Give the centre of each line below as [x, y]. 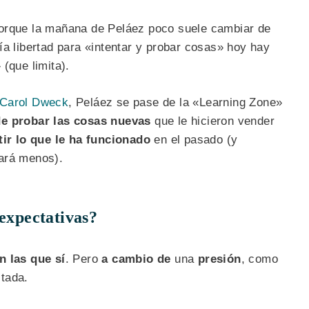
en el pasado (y [194, 139]
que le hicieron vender [213, 121]
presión [219, 259]
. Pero [83, 259]
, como [260, 259]
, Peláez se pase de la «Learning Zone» [176, 102]
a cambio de [138, 259]
